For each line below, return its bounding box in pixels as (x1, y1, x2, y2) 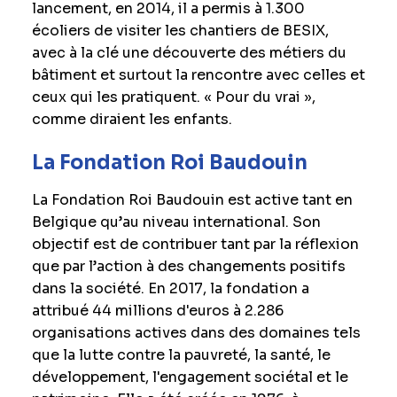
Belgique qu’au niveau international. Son (31, 213, 321, 231)
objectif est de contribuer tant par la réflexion (31, 235, 359, 253)
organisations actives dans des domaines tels (31, 323, 361, 342)
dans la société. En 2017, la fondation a (31, 279, 309, 298)
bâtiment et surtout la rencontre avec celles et (31, 66, 365, 84)
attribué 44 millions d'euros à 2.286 (31, 301, 284, 320)
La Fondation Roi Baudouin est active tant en (31, 191, 353, 209)
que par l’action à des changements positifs (31, 257, 346, 276)
